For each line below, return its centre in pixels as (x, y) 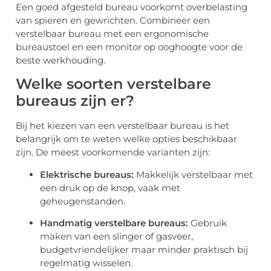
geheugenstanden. (83, 201)
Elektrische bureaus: (87, 174)
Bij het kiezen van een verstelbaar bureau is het (122, 126)
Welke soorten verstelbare (113, 84)
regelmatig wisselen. (86, 263)
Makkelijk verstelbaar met (193, 174)
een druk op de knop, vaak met (110, 188)
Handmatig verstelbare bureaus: (114, 223)
